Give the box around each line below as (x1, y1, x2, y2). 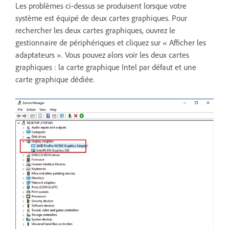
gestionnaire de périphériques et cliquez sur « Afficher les (15, 37, 206, 48)
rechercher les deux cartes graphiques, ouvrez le (15, 25, 175, 36)
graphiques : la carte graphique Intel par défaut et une (15, 62, 196, 73)
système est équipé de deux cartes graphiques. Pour (15, 13, 187, 24)
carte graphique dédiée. (15, 74, 95, 85)
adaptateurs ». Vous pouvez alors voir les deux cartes (15, 50, 189, 60)
